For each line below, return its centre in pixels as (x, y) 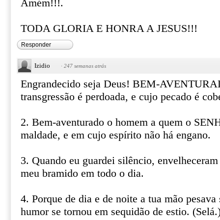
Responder (36, 45)
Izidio (42, 66)
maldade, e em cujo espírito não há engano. (116, 135)
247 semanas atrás (85, 66)
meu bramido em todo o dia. (82, 173)
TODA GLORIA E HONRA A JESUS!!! (109, 28)
